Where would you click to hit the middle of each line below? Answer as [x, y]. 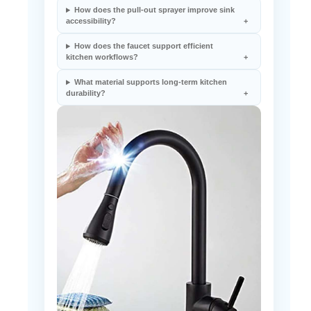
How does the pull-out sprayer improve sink [154, 10]
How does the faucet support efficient [143, 46]
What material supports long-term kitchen [150, 82]
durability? [86, 93]
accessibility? [91, 21]
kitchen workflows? [102, 57]
